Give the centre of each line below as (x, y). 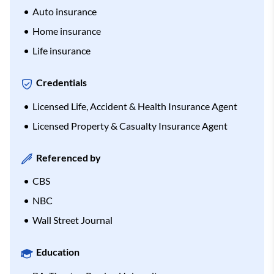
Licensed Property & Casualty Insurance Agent (130, 125)
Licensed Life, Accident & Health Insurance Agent (135, 106)
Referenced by (68, 157)
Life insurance (61, 51)
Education (58, 252)
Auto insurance (65, 12)
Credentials (61, 83)
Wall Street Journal (72, 220)
